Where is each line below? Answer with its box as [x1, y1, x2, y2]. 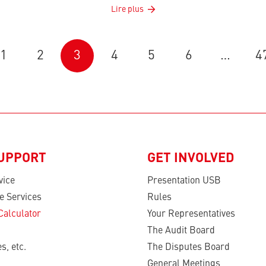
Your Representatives [147, 210, 235, 219]
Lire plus [110, 5, 144, 14]
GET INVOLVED [147, 152, 235, 165]
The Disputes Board [147, 243, 230, 252]
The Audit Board [147, 226, 215, 236]
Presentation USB [147, 176, 221, 186]
